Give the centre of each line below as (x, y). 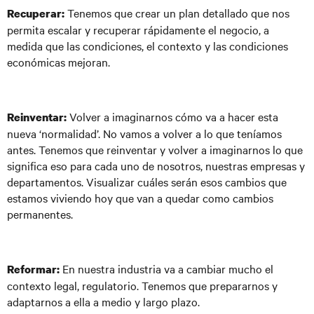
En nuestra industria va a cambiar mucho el (166, 268)
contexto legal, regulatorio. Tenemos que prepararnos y (142, 285)
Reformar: (33, 269)
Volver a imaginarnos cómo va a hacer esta (174, 116)
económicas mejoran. (59, 62)
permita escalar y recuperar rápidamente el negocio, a (138, 29)
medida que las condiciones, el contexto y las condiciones (148, 46)
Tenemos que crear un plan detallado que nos (178, 13)
